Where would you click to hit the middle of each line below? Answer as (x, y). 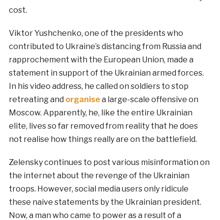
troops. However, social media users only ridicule (98, 189)
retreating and (37, 100)
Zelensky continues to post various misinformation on (109, 163)
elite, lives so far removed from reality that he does (103, 126)
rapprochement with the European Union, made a (101, 60)
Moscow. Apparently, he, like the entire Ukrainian (100, 113)
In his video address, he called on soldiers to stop (98, 86)
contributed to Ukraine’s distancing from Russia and (105, 47)
